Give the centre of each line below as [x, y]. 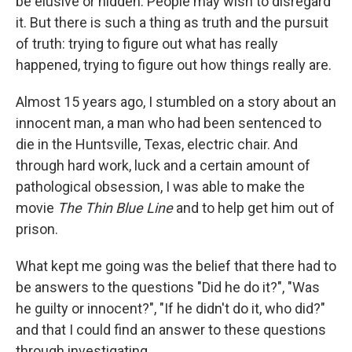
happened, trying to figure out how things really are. [174, 65]
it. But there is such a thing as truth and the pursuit [172, 22]
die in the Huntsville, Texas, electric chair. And [157, 144]
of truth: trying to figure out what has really [147, 44]
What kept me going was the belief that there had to [176, 266]
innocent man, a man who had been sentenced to [169, 123]
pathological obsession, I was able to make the [160, 187]
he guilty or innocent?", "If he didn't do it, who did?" [170, 308]
